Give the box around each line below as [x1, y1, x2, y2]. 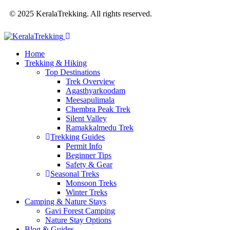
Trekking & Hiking [25, 59, 87, 68]
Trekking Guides [50, 132, 105, 142]
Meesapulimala [66, 95, 114, 105]
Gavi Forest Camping [45, 206, 115, 216]
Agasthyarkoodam [66, 86, 125, 95]
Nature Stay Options [45, 216, 111, 225]
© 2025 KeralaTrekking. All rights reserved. [9, 9, 152, 18]
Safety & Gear [66, 160, 112, 169]
